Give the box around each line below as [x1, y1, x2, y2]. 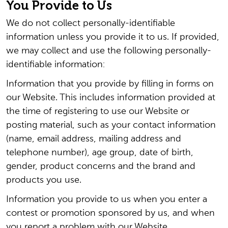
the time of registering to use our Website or [6, 107, 189, 116]
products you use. [6, 176, 81, 185]
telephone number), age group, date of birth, [6, 148, 193, 157]
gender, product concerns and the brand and [6, 162, 195, 171]
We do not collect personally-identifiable [6, 19, 175, 28]
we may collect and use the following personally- [6, 46, 211, 55]
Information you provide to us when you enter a [6, 195, 207, 204]
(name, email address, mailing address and [6, 134, 181, 144]
